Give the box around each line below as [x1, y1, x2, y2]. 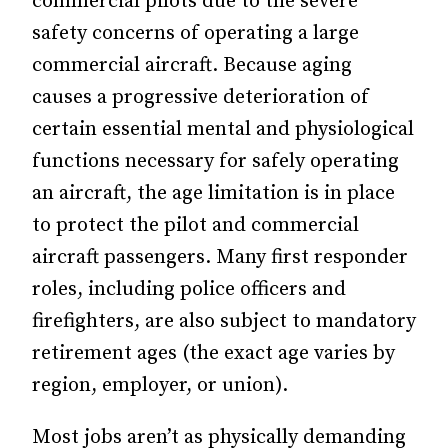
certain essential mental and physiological [32, 117, 414, 142]
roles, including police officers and [32, 277, 346, 302]
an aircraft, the [32, 181, 167, 206]
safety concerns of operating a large [32, 21, 359, 46]
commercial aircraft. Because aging [32, 53, 352, 78]
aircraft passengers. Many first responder [32, 245, 408, 270]
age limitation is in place [172, 181, 395, 206]
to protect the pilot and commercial [32, 213, 359, 238]
